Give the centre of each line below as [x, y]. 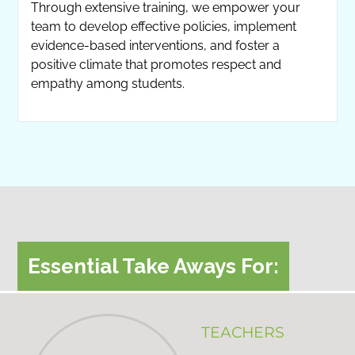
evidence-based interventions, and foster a [156, 45]
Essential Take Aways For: [154, 266]
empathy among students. [108, 83]
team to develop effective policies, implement [164, 26]
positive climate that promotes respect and [157, 64]
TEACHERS [242, 332]
